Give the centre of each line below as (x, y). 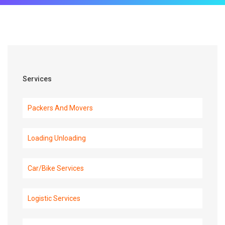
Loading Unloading (57, 138)
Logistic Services (54, 198)
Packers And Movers (60, 108)
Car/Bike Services (56, 168)
